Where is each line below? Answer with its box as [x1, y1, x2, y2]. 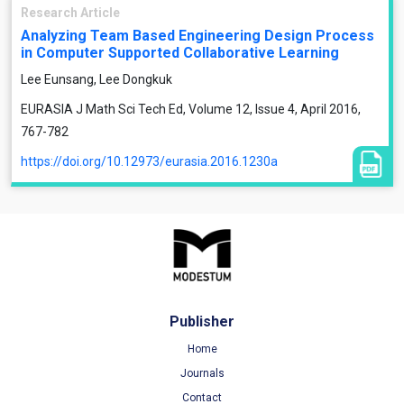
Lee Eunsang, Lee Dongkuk [21, 72, 172, 87]
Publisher [170, 313, 234, 330]
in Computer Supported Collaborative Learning [21, 44, 339, 61]
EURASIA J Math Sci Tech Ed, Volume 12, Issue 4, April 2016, [21, 102, 361, 116]
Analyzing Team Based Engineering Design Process [21, 27, 374, 44]
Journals [179, 367, 225, 380]
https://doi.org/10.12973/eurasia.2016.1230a [21, 154, 278, 169]
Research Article [21, 5, 120, 20]
